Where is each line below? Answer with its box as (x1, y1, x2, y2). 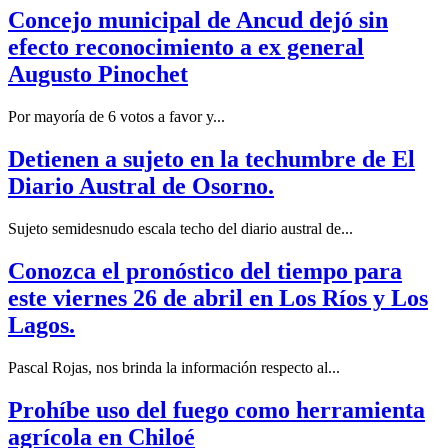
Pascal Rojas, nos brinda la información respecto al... (8, 358, 340, 376)
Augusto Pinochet (8, 61, 188, 88)
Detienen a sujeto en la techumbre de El (8, 146, 415, 173)
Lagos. (8, 312, 75, 338)
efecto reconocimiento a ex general (8, 34, 364, 61)
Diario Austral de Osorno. (8, 173, 274, 200)
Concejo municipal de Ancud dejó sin (8, 7, 388, 34)
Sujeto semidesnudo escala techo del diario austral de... (8, 220, 353, 238)
